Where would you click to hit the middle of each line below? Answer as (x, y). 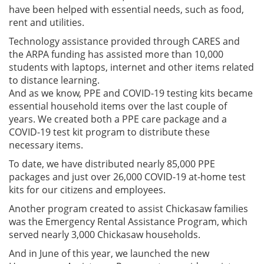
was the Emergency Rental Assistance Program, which (128, 221)
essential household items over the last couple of (118, 106)
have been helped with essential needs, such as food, (126, 9)
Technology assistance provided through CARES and (124, 41)
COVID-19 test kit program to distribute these (109, 132)
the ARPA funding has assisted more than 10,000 (116, 54)
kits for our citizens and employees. (87, 189)
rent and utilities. (48, 22)
